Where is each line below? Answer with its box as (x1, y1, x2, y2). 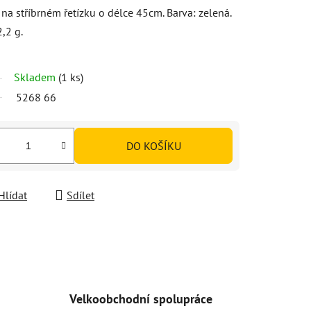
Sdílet (67, 187, 94, 202)
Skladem (14, 69, 58, 84)
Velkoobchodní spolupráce (69, 290, 212, 307)
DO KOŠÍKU (126, 138, 181, 153)
